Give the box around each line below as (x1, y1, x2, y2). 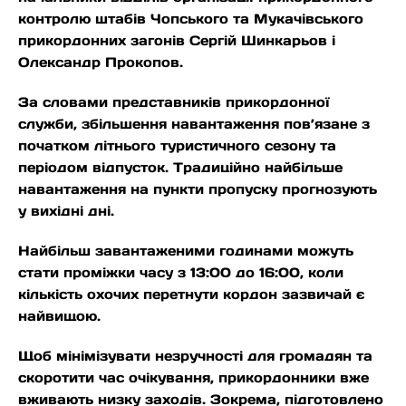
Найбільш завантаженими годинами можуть (18, 242, 353, 260)
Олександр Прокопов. (18, 53, 183, 72)
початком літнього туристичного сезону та (18, 137, 336, 155)
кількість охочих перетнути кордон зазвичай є (18, 285, 364, 304)
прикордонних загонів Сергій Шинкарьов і (18, 32, 335, 50)
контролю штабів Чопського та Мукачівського (18, 10, 363, 28)
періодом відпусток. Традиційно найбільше (18, 159, 343, 177)
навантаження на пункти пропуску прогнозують (18, 180, 377, 198)
